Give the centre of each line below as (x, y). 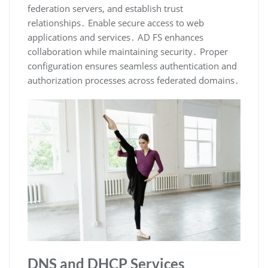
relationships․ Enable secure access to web (116, 22)
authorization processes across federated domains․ (133, 80)
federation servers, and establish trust (105, 8)
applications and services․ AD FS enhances (115, 37)
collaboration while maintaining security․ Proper (128, 51)
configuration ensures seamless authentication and (132, 66)
